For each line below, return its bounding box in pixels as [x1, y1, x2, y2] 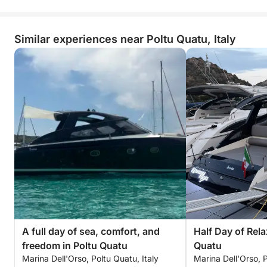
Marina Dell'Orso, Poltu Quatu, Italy [22, 253, 159, 263]
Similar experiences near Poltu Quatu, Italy [14, 33, 236, 45]
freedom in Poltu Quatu [22, 240, 128, 252]
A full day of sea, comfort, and [22, 225, 160, 237]
